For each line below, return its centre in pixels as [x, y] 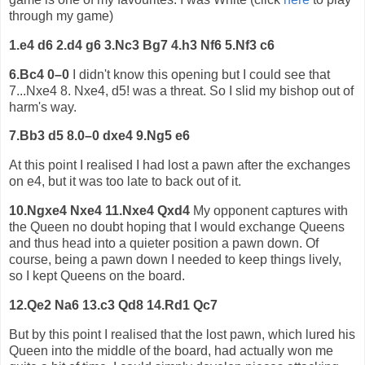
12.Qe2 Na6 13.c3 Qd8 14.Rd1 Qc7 [113, 305]
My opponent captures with [269, 211]
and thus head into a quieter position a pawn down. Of [164, 244]
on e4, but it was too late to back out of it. [125, 182]
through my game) [61, 15]
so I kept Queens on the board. [97, 276]
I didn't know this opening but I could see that [200, 74]
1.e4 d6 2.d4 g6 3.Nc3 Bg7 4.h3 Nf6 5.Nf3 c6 [142, 45]
